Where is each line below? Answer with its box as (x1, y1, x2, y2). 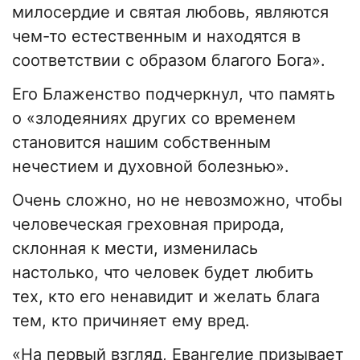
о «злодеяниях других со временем (12, 108, 296, 129)
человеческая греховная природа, (12, 215, 284, 235)
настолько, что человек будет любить (12, 263, 313, 283)
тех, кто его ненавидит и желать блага (12, 287, 320, 307)
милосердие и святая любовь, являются (12, 2, 329, 22)
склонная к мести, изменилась (12, 239, 258, 259)
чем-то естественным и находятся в (12, 27, 301, 47)
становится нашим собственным (12, 133, 271, 153)
